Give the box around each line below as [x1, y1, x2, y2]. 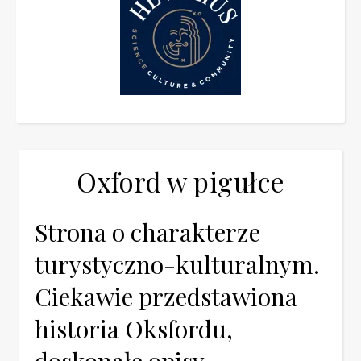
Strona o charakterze [35, 216, 260, 248]
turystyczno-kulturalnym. [35, 248, 320, 280]
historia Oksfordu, [35, 313, 233, 345]
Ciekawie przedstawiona [35, 280, 297, 313]
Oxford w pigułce [76, 164, 285, 199]
